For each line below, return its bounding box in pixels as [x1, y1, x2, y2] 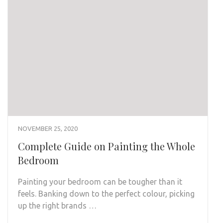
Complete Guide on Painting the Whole [18, 139, 195, 153]
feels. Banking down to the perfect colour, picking [18, 189, 195, 199]
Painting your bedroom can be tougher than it [18, 177, 182, 187]
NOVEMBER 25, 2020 [18, 125, 78, 132]
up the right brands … [18, 201, 97, 211]
